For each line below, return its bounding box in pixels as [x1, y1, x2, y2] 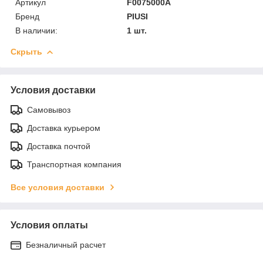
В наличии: [15, 25, 58, 35]
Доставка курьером [27, 123, 100, 133]
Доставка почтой [27, 141, 90, 151]
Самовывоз [27, 104, 70, 114]
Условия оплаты [11, 220, 88, 230]
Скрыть [11, 46, 42, 56]
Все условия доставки [11, 182, 104, 192]
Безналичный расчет [26, 240, 106, 249]
